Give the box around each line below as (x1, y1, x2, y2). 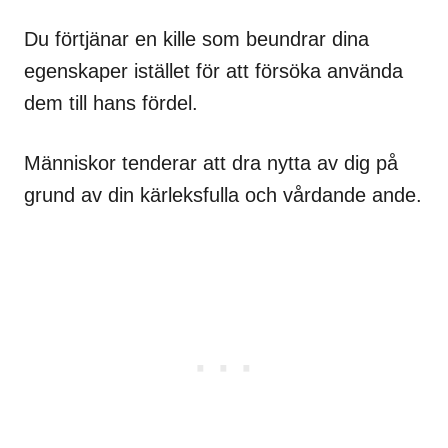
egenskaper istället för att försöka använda (24, 60, 403, 82)
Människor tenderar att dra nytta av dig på (24, 152, 398, 174)
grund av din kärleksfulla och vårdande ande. (24, 184, 422, 206)
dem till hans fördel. (24, 92, 198, 114)
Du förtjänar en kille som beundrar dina (24, 28, 369, 50)
